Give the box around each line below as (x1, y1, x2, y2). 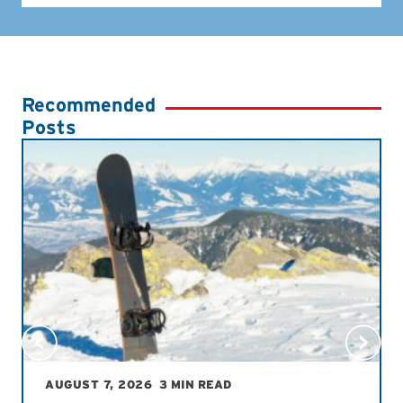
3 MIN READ (159, 378, 231, 392)
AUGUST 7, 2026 (45, 378, 152, 392)
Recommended (22, 93, 156, 117)
